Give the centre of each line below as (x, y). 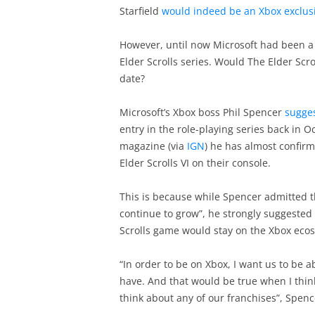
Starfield (140, 11)
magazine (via (153, 146)
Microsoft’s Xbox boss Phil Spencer (202, 112)
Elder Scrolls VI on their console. (195, 163)
